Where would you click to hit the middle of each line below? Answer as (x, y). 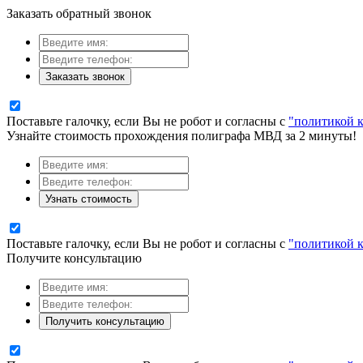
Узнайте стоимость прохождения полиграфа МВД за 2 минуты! (181, 136)
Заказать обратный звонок (79, 13)
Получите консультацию (74, 258)
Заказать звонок (85, 77)
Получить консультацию (105, 321)
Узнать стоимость (89, 199)
